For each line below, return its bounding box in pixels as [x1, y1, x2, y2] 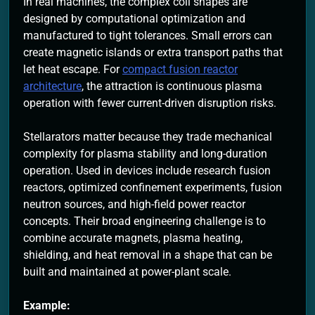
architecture [23, 79, 82, 94]
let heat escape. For [23, 63, 122, 77]
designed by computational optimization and [23, 12, 245, 26]
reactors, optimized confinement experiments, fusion [23, 181, 282, 195]
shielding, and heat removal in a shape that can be [23, 248, 272, 262]
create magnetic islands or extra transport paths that [23, 46, 283, 60]
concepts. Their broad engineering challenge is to [23, 214, 266, 229]
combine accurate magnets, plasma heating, [23, 231, 243, 245]
